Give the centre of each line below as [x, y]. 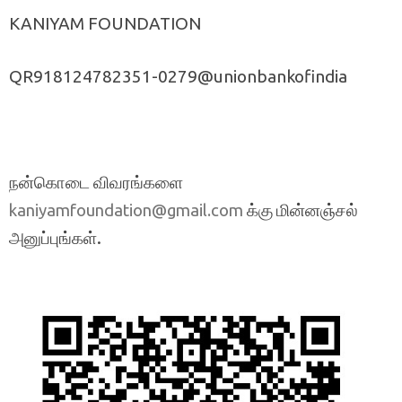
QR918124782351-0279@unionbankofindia [178, 76]
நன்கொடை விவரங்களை [96, 182]
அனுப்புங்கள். [55, 237]
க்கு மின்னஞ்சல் [301, 210]
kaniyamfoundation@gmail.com [126, 210]
